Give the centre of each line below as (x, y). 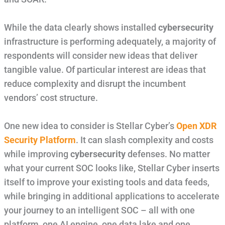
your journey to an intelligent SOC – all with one (99, 210)
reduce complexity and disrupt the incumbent (95, 84)
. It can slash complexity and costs (144, 140)
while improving (37, 154)
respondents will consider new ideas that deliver (100, 55)
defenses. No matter (167, 154)
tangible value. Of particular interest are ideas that (105, 70)
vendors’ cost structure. (51, 98)
